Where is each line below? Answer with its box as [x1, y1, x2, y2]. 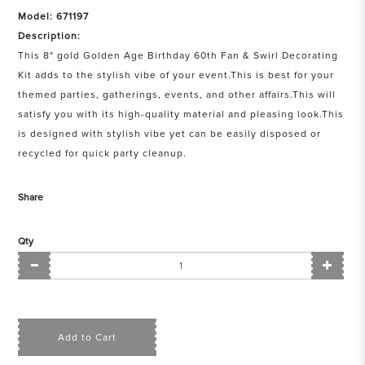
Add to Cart [58, 331, 117, 344]
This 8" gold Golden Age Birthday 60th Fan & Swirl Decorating [18, 50, 339, 62]
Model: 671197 [18, 11, 90, 23]
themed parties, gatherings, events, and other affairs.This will [18, 89, 336, 101]
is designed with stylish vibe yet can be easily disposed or [18, 128, 322, 140]
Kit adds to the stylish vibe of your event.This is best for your [18, 69, 335, 81]
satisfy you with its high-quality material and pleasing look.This [18, 108, 345, 121]
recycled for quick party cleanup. [18, 147, 187, 160]
